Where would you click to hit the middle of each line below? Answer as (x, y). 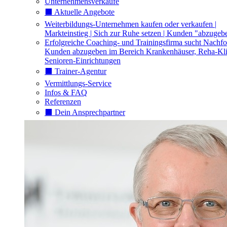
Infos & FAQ (66, 93)
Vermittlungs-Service (78, 84)
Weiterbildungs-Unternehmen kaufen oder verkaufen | (130, 24)
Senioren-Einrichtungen (83, 61)
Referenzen (63, 102)
